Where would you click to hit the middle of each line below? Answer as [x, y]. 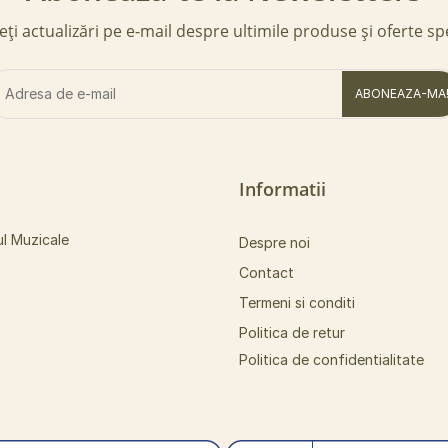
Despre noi [274, 242]
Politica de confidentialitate [331, 359]
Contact [266, 272]
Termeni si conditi [297, 302]
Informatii [282, 189]
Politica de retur [292, 332]
